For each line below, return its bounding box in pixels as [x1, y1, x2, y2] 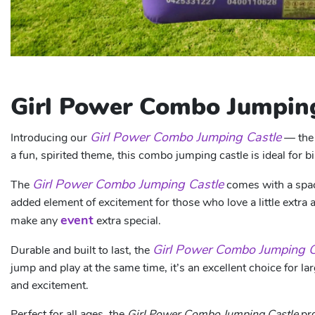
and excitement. [11, 278, 89, 293]
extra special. [94, 213, 161, 229]
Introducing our [11, 130, 90, 146]
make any [11, 213, 60, 229]
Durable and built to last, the [11, 243, 153, 258]
